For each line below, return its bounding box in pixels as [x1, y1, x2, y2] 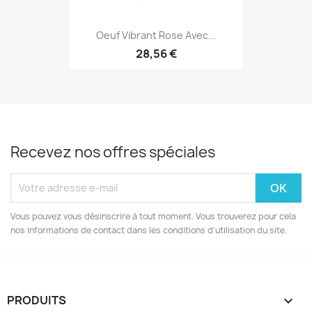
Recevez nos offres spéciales [10, 141, 215, 162]
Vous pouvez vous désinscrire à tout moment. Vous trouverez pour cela [10, 210, 296, 222]
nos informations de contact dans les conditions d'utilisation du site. [10, 224, 287, 236]
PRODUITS [7, 292, 66, 308]
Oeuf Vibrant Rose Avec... [95, 29, 217, 42]
